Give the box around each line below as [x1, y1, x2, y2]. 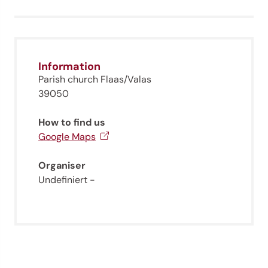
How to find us [38, 116, 105, 129]
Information [38, 59, 100, 74]
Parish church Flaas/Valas [38, 73, 151, 86]
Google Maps [38, 130, 96, 144]
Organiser [38, 159, 86, 172]
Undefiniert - [38, 173, 95, 187]
